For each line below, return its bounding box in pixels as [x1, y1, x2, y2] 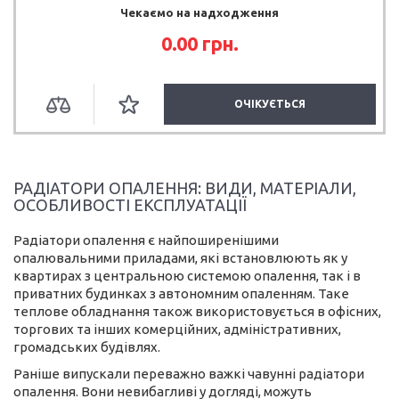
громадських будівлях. [13, 338, 160, 354]
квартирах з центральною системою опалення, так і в [13, 267, 361, 283]
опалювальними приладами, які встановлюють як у [13, 249, 347, 265]
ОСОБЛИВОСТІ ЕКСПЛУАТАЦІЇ [13, 195, 247, 214]
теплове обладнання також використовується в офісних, [13, 303, 381, 319]
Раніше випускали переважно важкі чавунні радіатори [13, 365, 364, 381]
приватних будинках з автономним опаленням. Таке [13, 285, 349, 301]
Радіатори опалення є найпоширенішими [13, 232, 279, 248]
